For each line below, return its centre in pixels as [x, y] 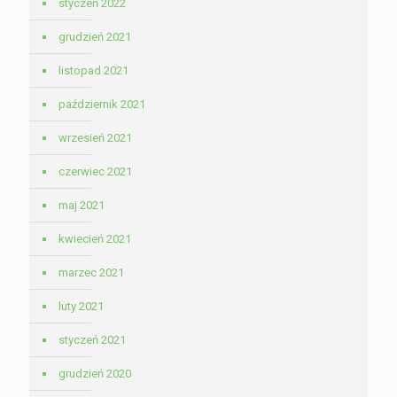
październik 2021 [102, 105]
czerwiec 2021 [95, 172]
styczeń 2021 [92, 340]
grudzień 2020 [95, 374]
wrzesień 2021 [95, 138]
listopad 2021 [93, 71]
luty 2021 [81, 307]
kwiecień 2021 [95, 239]
